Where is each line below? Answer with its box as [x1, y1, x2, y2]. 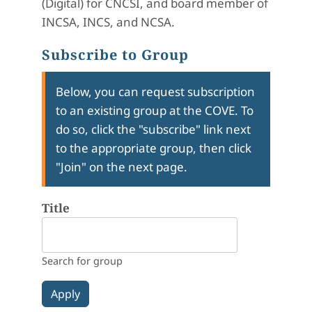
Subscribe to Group [42, 45, 189, 65]
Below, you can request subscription [56, 84, 255, 100]
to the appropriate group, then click [56, 140, 251, 157]
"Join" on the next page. [56, 159, 187, 175]
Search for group [42, 254, 123, 268]
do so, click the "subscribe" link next [56, 121, 251, 138]
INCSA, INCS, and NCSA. [42, 14, 175, 31]
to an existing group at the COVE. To [56, 102, 253, 119]
